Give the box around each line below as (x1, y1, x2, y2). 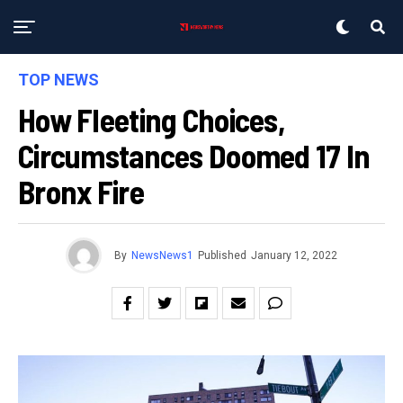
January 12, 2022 (251, 249, 337, 262)
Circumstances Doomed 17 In (18, 136, 371, 175)
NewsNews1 (131, 249, 193, 262)
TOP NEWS (18, 70, 99, 89)
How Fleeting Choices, (18, 100, 285, 139)
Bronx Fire (18, 172, 144, 210)
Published (198, 249, 246, 262)
